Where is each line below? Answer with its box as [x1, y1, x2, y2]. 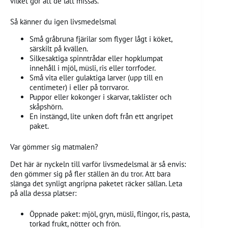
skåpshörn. [29, 101, 63, 111]
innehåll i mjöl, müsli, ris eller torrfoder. [29, 63, 156, 73]
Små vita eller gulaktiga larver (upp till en [29, 72, 163, 82]
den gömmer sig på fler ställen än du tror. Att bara [10, 168, 170, 179]
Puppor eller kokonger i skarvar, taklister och [29, 92, 172, 102]
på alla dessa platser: [10, 188, 76, 198]
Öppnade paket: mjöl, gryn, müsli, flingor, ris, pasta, [29, 209, 189, 219]
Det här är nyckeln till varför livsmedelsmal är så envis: [10, 159, 186, 169]
